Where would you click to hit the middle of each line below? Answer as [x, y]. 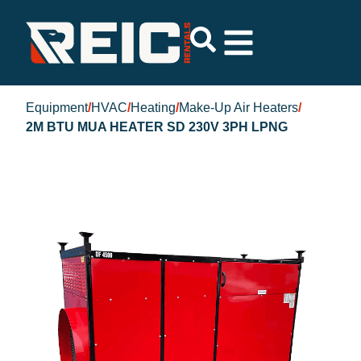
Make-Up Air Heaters [239, 108]
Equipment [57, 108]
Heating [153, 108]
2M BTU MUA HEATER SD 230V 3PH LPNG [157, 127]
